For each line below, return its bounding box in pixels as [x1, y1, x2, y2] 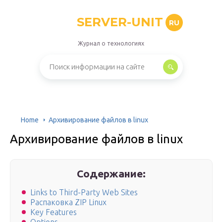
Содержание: [77, 167, 146, 179]
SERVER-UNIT [76, 15, 163, 29]
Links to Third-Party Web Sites [30, 188, 138, 197]
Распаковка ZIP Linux [30, 198, 107, 207]
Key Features [30, 208, 77, 217]
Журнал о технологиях [78, 40, 144, 47]
